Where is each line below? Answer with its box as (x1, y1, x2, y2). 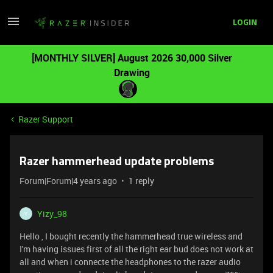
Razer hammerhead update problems (19, 156, 214, 168)
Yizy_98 (37, 208, 67, 219)
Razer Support (18, 113, 73, 125)
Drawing (113, 66, 150, 79)
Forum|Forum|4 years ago (19, 175, 117, 186)
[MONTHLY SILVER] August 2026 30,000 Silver (31, 51, 232, 65)
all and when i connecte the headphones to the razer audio (19, 256, 241, 268)
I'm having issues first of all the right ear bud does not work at (19, 243, 253, 255)
